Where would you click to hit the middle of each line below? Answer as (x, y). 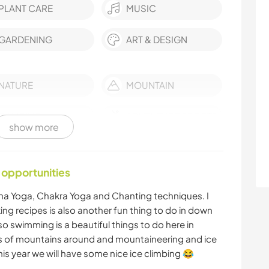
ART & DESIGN (157, 40)
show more (34, 127)
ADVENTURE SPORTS (172, 116)
